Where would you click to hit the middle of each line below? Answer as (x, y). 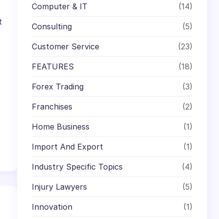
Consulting (52, 26)
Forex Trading (58, 86)
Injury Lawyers (60, 186)
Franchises (52, 106)
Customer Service (66, 46)
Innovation (52, 207)
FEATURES (53, 66)
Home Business (61, 126)
